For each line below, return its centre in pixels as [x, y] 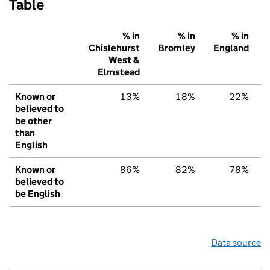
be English [38, 194]
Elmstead [119, 72]
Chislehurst [114, 48]
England [231, 48]
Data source [236, 243]
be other [33, 121]
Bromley [177, 48]
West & [124, 60]
